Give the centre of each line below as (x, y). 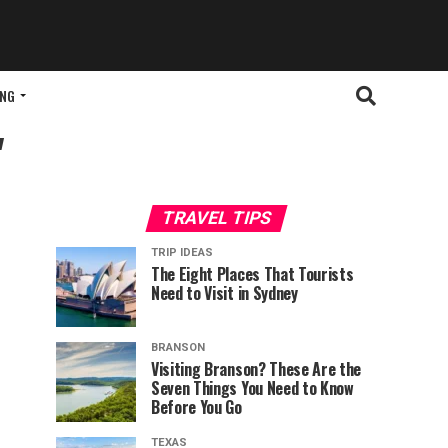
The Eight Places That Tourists (252, 274)
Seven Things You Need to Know (252, 388)
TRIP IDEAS (182, 253)
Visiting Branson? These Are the (256, 369)
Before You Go (196, 407)
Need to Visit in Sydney (224, 293)
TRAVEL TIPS (216, 218)
